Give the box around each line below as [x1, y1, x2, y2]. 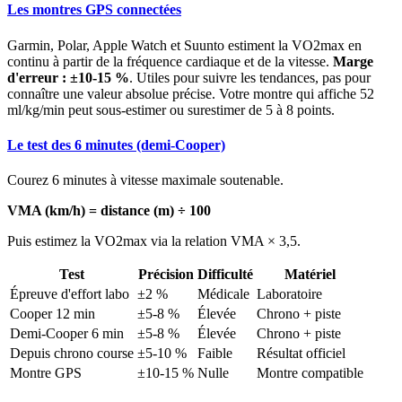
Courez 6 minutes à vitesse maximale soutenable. [7, 172, 284, 188]
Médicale [197, 286, 249, 302]
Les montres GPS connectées [7, 2, 181, 18]
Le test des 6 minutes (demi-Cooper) [7, 137, 225, 153]
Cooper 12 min [10, 306, 95, 322]
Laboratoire [257, 286, 322, 302]
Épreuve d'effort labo [10, 286, 129, 302]
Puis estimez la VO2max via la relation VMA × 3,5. [7, 233, 301, 249]
